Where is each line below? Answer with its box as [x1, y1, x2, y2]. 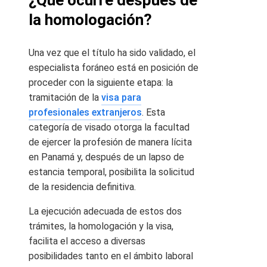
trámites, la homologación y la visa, [29, 221, 173, 232]
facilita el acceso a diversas [29, 235, 145, 247]
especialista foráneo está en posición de [29, 62, 198, 74]
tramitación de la [29, 92, 101, 104]
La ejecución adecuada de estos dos [29, 206, 182, 218]
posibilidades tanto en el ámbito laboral [29, 250, 193, 262]
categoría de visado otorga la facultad [29, 122, 190, 133]
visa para [101, 92, 141, 104]
